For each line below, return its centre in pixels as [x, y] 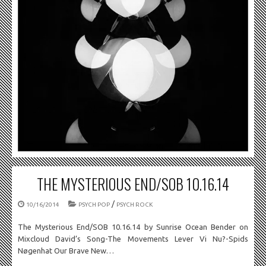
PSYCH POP [94, 205]
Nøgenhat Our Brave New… [66, 251]
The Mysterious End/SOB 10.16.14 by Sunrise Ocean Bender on [133, 227]
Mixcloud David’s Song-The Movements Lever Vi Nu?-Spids [133, 239]
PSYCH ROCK [134, 205]
